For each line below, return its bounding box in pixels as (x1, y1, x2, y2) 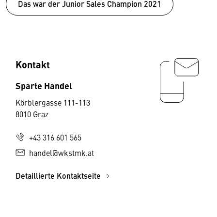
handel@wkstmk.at (29, 147, 94, 158)
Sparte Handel (15, 78, 72, 92)
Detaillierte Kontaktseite (15, 170, 103, 181)
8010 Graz (15, 108, 48, 119)
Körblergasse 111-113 (15, 96, 90, 108)
